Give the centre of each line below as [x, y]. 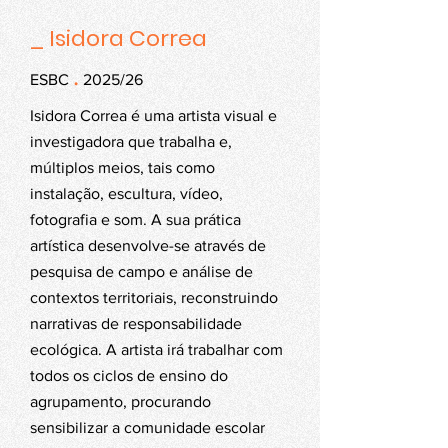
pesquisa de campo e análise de [141, 271]
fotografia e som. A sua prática [135, 219]
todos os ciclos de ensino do [129, 375]
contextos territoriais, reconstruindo [154, 297]
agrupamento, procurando [120, 401]
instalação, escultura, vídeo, [126, 193]
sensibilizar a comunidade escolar [147, 427]
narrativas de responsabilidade [136, 323]
